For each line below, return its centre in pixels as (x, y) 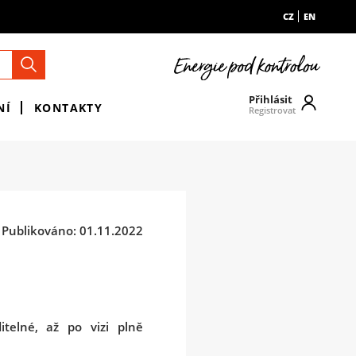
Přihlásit (271, 99)
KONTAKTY (68, 108)
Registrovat (273, 110)
